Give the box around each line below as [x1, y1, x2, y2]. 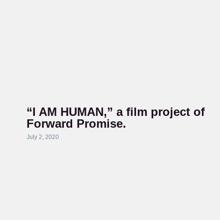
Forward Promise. [26, 117, 126, 130]
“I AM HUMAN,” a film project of [26, 105, 205, 118]
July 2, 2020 [26, 134, 59, 140]
